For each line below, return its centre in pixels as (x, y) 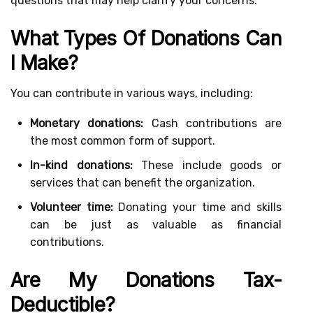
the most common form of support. (123, 141)
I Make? (44, 63)
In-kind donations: (81, 165)
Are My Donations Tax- (146, 280)
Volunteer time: (72, 207)
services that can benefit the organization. (143, 183)
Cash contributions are (212, 123)
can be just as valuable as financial (156, 225)
